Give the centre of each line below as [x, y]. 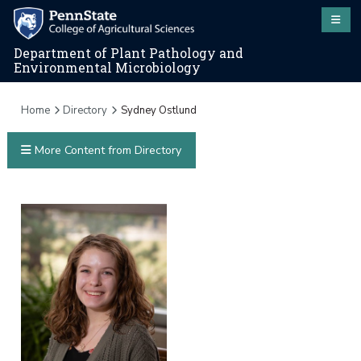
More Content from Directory [106, 151]
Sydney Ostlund [158, 110]
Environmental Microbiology [108, 68]
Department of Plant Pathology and [129, 54]
